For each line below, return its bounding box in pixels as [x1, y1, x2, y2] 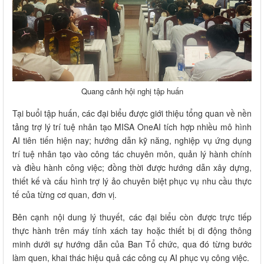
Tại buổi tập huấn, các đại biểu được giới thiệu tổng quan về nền [12, 107, 252, 119]
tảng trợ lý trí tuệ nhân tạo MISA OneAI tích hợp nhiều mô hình [12, 120, 252, 133]
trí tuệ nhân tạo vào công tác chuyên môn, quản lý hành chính [12, 147, 252, 160]
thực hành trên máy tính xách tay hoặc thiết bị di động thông [12, 224, 252, 236]
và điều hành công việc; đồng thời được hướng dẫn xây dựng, [12, 161, 252, 173]
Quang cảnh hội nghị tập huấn [81, 85, 183, 97]
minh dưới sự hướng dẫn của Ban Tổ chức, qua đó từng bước [12, 237, 252, 250]
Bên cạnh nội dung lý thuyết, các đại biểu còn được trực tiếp [12, 210, 252, 223]
